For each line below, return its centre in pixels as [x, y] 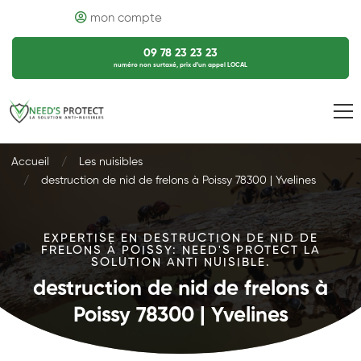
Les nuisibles [111, 162]
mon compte [126, 18]
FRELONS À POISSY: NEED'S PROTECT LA [180, 250]
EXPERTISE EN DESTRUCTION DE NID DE [180, 238]
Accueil [30, 162]
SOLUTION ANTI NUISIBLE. [180, 262]
